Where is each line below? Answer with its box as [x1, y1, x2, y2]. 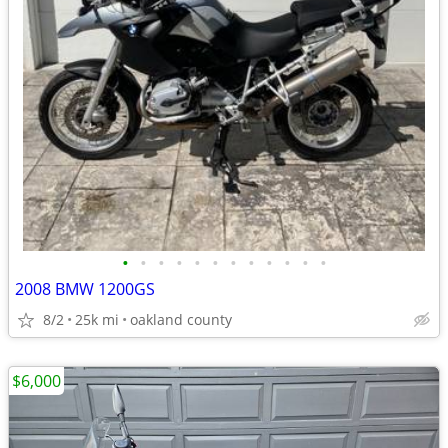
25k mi [75, 310, 119, 329]
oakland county [130, 310, 232, 329]
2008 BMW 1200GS [15, 278, 155, 300]
